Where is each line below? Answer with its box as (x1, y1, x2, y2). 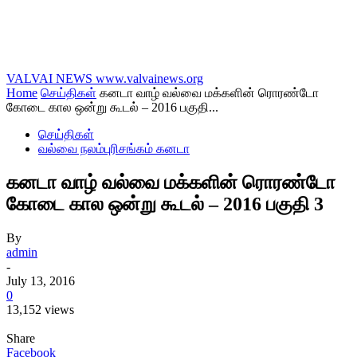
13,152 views (6, 302, 74, 316)
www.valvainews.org (96, 72, 203, 85)
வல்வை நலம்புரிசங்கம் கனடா (38, 142, 190, 155)
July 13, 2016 (6, 273, 75, 288)
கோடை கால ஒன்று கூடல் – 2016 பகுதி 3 (6, 193, 324, 214)
